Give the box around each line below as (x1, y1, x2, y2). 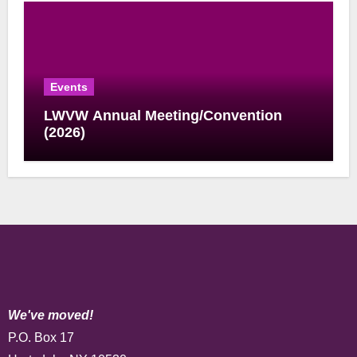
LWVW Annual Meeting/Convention (43, 107, 282, 124)
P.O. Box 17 (7, 330, 74, 344)
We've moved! (7, 308, 93, 322)
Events (49, 80, 88, 93)
